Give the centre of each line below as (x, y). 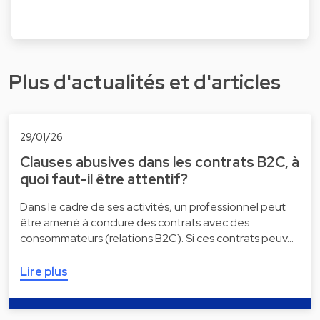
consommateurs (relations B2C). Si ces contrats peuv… (157, 238)
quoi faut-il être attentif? (104, 179)
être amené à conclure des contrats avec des (135, 222)
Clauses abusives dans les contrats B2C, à (160, 162)
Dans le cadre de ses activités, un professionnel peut (153, 206)
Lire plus (44, 271)
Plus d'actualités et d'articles (145, 82)
